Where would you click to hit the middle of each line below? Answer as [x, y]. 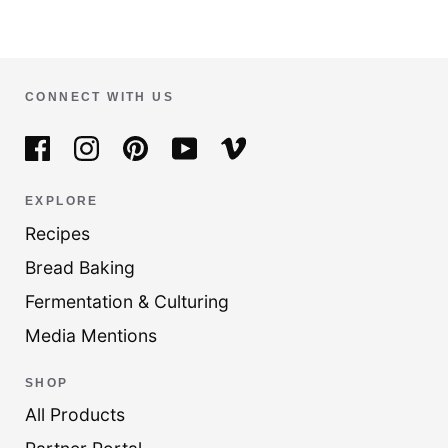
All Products [75, 415]
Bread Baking [80, 267]
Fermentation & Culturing [127, 301]
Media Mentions [91, 335]
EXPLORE [62, 201]
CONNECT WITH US [99, 96]
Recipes [57, 233]
